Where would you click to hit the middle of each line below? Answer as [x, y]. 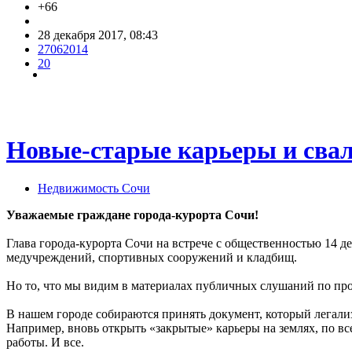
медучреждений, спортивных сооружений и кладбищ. [152, 258]
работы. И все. [45, 343]
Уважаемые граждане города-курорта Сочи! [132, 215]
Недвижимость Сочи [94, 189]
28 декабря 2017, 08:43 [98, 35]
